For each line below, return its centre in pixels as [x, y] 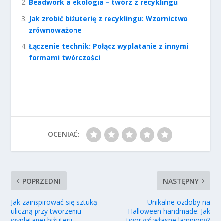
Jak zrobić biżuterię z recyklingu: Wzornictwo [109, 19]
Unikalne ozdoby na [179, 202]
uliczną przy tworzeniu [46, 211]
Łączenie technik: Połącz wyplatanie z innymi [109, 46]
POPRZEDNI [42, 181]
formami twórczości [65, 57]
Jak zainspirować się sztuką [54, 202]
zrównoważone [55, 30]
